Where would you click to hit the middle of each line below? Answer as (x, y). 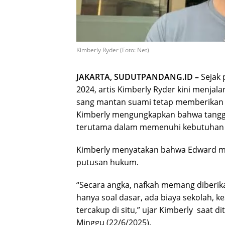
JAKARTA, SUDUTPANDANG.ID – (139, 77)
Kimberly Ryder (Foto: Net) (113, 50)
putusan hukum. (107, 162)
